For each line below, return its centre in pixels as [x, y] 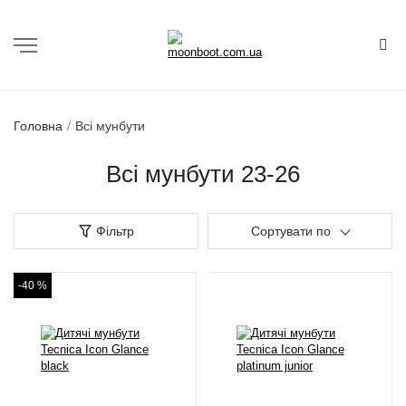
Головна [38, 126]
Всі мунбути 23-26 [203, 174]
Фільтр [115, 231]
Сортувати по [291, 231]
